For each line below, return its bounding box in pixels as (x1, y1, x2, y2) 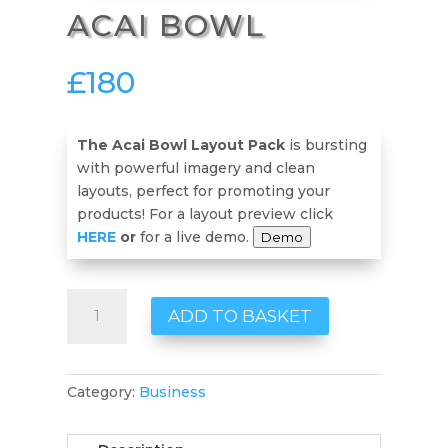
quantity (66, 335, 126, 354)
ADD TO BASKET (168, 306, 313, 327)
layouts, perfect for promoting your (77, 181, 331, 200)
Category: (67, 382, 140, 401)
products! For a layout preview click (77, 204, 334, 223)
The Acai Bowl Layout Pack (77, 135, 286, 154)
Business (139, 382, 207, 401)
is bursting (285, 135, 368, 154)
